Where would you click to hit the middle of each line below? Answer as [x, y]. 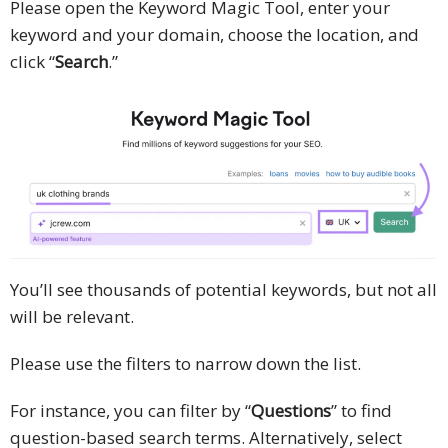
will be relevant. [72, 317]
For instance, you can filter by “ [130, 411]
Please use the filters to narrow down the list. [185, 364]
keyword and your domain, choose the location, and [214, 35]
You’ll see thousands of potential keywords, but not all [223, 290]
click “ [32, 62]
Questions [291, 411]
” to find [361, 411]
